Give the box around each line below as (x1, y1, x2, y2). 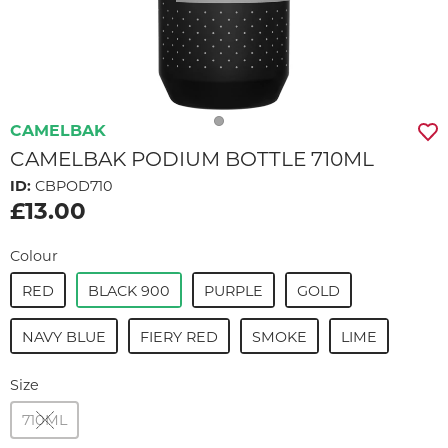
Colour (10, 247, 58, 265)
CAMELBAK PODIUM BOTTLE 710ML (10, 146, 374, 171)
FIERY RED (140, 328, 218, 346)
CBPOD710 (31, 177, 113, 195)
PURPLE (204, 282, 263, 300)
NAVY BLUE (22, 328, 106, 346)
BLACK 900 (88, 282, 170, 300)
